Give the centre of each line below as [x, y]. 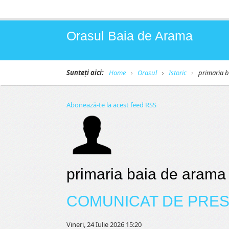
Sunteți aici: [85, 73]
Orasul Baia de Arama [130, 36]
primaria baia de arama [146, 174]
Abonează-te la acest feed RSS [111, 105]
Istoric [178, 73]
